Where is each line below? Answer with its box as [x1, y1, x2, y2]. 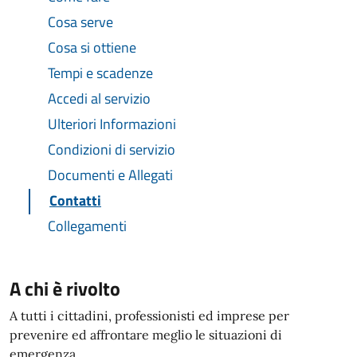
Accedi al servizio [48, 88, 151, 109]
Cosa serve [48, 11, 113, 33]
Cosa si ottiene [48, 37, 136, 58]
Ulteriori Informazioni [48, 113, 176, 135]
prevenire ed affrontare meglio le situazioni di [10, 327, 282, 343]
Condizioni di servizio [48, 139, 175, 160]
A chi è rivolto [10, 274, 120, 303]
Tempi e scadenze [48, 62, 153, 84]
